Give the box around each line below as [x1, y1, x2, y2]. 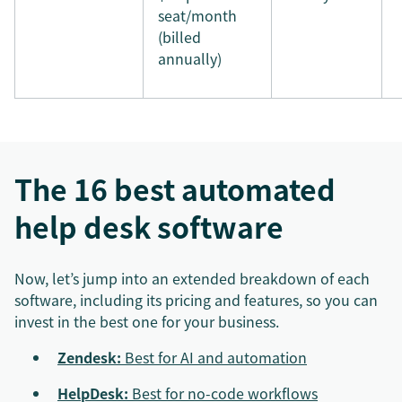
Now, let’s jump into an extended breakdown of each [14, 267, 370, 289]
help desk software [14, 205, 284, 248]
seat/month [158, 4, 237, 26]
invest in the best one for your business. [14, 310, 279, 332]
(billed [158, 26, 201, 48]
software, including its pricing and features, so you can [14, 289, 378, 310]
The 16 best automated [14, 168, 336, 210]
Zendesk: [57, 346, 121, 368]
